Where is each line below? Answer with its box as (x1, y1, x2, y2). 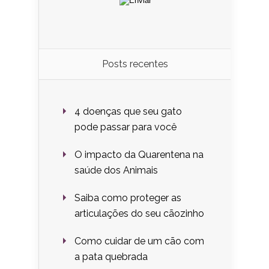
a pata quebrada (74, 250, 150, 262)
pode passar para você (74, 121, 179, 133)
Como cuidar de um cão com (74, 235, 204, 247)
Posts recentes (101, 58, 168, 70)
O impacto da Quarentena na (74, 148, 204, 160)
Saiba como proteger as (74, 192, 181, 204)
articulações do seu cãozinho (74, 207, 207, 219)
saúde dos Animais (74, 164, 158, 176)
